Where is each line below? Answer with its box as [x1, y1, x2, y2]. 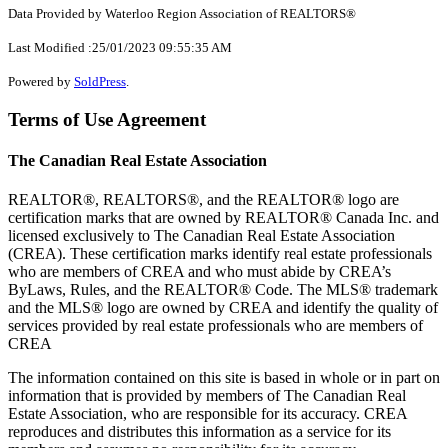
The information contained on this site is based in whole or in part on [8, 369, 440, 387]
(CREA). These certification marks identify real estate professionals [8, 245, 432, 263]
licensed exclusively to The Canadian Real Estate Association [8, 227, 395, 245]
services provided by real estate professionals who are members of [8, 317, 423, 335]
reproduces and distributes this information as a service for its [8, 423, 391, 441]
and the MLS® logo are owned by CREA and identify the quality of [8, 299, 438, 317]
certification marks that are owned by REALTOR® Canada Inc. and [8, 209, 439, 227]
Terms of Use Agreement [8, 108, 206, 130]
